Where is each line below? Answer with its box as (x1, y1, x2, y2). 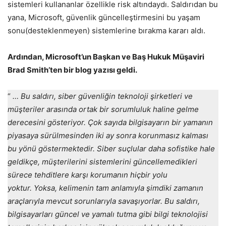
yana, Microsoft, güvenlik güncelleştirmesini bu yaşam (8, 13, 200, 23)
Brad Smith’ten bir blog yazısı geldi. (8, 65, 137, 75)
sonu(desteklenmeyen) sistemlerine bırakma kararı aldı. (8, 26, 205, 36)
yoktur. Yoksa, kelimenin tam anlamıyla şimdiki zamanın (8, 183, 203, 193)
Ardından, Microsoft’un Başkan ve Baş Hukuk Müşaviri (8, 52, 204, 62)
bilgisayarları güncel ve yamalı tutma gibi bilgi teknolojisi (8, 209, 208, 219)
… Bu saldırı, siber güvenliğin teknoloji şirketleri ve (13, 91, 193, 101)
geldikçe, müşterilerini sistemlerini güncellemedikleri (8, 157, 197, 167)
